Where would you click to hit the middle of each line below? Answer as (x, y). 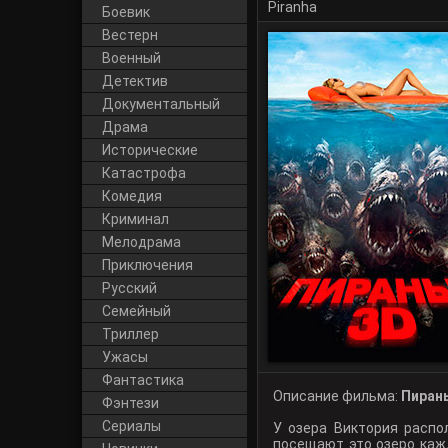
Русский (129, 288)
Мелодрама (141, 242)
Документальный (161, 104)
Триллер (130, 334)
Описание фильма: (337, 396)
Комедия (132, 196)
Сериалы (131, 426)
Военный (131, 58)
